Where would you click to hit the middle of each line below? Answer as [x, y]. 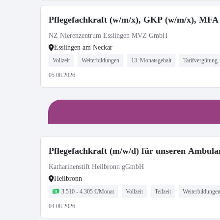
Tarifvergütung [200, 60]
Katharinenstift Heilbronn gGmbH [96, 167]
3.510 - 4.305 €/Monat [88, 192]
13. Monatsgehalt [151, 60]
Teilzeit [163, 192]
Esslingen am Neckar [83, 47]
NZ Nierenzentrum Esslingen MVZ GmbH [108, 36]
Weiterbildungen [100, 60]
